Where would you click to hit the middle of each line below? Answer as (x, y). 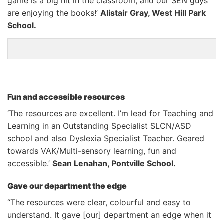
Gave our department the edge (67, 186)
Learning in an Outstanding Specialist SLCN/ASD (99, 126)
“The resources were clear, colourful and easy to (99, 203)
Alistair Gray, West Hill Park (153, 13)
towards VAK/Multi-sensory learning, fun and (92, 151)
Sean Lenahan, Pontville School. (114, 163)
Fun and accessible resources (67, 97)
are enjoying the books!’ (54, 13)
